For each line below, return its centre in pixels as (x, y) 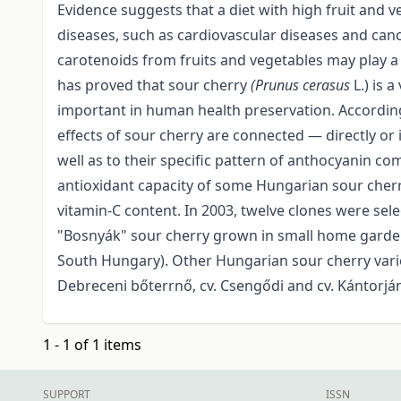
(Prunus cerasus (302, 85)
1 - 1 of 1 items (92, 345)
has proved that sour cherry (154, 85)
